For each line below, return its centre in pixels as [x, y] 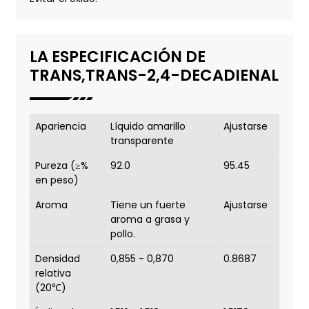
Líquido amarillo [148, 127]
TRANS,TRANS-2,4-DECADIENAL [154, 75]
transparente [142, 141]
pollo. [122, 234]
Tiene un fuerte [148, 205]
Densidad [57, 259]
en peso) [57, 180]
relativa [53, 273]
